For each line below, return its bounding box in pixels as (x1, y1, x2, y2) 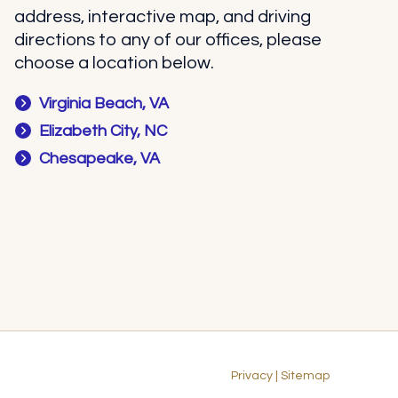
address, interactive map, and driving (13, 8, 311, 27)
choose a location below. (13, 54, 214, 73)
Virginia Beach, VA (39, 95, 170, 113)
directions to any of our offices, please (13, 31, 322, 50)
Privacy (231, 370, 273, 383)
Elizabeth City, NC (39, 123, 168, 140)
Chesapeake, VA (39, 150, 161, 168)
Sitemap (281, 370, 330, 383)
